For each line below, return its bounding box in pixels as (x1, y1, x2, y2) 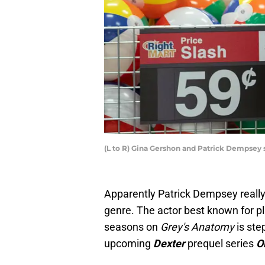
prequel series (185, 237, 256, 250)
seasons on (104, 221, 160, 234)
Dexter (153, 237, 185, 250)
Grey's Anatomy (160, 221, 234, 234)
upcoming (104, 237, 153, 250)
